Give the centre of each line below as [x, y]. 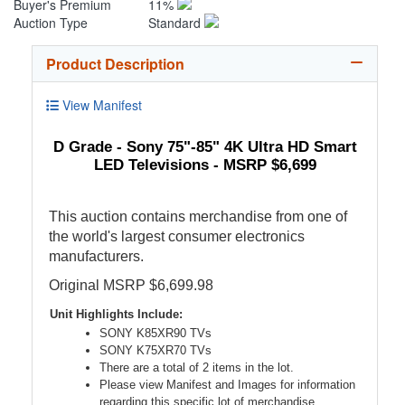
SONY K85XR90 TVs [155, 334]
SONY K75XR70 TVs [155, 351]
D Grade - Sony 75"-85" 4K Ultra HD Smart [205, 147]
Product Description [115, 64]
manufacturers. [96, 257]
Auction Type [51, 23]
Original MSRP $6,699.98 [131, 286]
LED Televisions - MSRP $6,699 [205, 165]
